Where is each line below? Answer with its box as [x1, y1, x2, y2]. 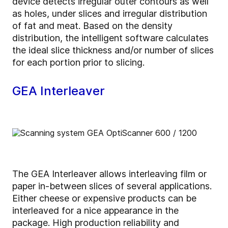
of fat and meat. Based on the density [12, 20, 173, 31]
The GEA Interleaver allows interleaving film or [12, 168, 207, 179]
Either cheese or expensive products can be [12, 192, 196, 204]
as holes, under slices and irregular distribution [12, 8, 207, 19]
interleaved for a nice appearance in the [12, 205, 179, 216]
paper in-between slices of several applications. [12, 180, 212, 191]
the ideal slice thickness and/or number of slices [12, 44, 214, 55]
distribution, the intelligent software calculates [12, 32, 209, 43]
